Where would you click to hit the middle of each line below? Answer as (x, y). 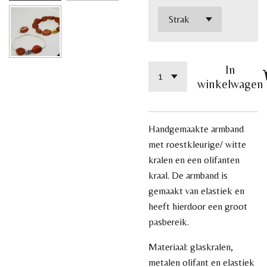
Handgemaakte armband (196, 129)
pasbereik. (170, 222)
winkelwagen (230, 84)
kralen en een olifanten (194, 160)
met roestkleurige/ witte (197, 145)
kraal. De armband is (188, 176)
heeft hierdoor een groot (198, 207)
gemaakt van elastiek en (196, 191)
